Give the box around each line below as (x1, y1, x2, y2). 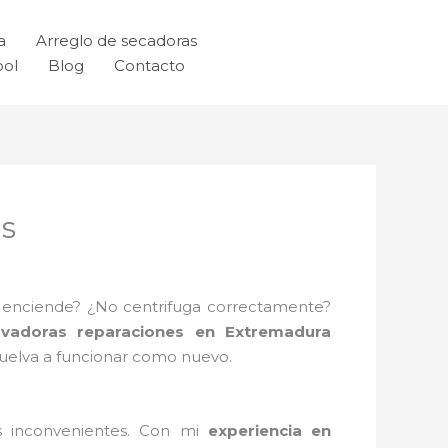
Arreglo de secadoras (36, 30, 197, 50)
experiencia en (207, 420, 332, 440)
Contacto (114, 55, 185, 75)
